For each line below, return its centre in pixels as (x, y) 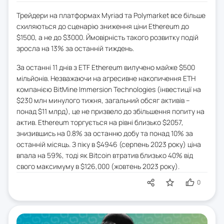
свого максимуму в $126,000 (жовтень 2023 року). (98, 166)
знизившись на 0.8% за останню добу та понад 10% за (105, 133)
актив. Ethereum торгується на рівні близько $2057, (100, 122)
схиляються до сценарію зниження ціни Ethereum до (103, 26)
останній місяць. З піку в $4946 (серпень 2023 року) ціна (109, 144)
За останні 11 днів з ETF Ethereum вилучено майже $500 (106, 67)
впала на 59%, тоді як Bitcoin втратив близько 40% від (105, 155)
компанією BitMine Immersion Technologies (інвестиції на (109, 89)
